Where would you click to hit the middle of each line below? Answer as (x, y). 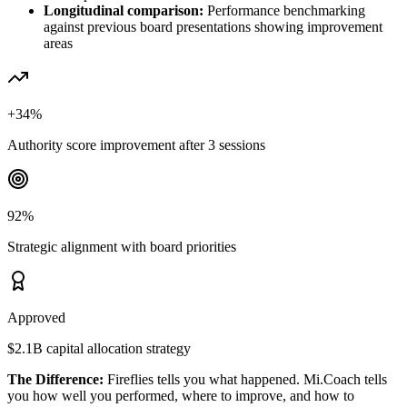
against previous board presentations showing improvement (213, 26)
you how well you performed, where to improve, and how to (181, 395)
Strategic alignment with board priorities (122, 246)
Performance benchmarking (284, 10)
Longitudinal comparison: (124, 10)
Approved (36, 317)
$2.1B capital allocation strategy (99, 348)
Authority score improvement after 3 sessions (136, 144)
